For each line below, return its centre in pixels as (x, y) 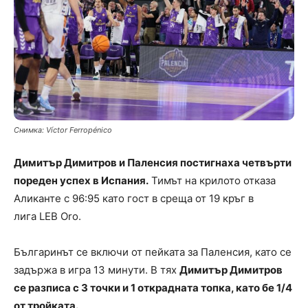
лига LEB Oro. (47, 216)
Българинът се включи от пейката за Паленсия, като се (153, 252)
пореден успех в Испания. (81, 180)
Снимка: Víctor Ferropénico (63, 130)
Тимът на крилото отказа (212, 180)
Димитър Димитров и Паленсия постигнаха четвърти (153, 162)
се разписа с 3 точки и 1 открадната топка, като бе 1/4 (153, 287)
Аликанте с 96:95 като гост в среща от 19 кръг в (134, 198)
